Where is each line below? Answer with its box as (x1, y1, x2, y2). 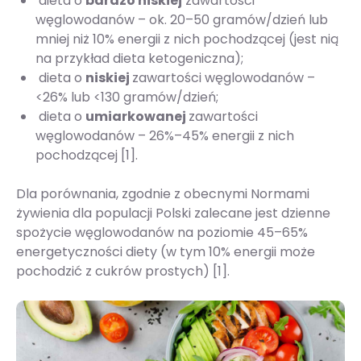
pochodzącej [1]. (35, 146, 138, 164)
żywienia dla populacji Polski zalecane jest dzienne (16, 204, 330, 222)
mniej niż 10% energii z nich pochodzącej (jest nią (35, 30, 338, 48)
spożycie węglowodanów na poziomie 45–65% (16, 223, 308, 242)
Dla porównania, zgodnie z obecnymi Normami (16, 185, 309, 203)
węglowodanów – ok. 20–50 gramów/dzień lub (35, 10, 328, 29)
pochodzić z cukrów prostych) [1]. (16, 262, 230, 280)
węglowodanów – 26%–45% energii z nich (35, 127, 294, 145)
